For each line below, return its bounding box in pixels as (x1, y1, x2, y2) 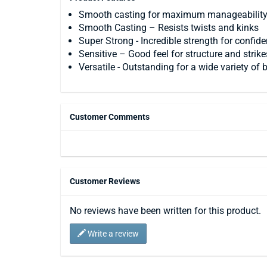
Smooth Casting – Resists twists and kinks (79, 22, 259, 33)
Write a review (86, 229, 139, 238)
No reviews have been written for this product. (70, 205, 261, 216)
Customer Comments (70, 112, 150, 122)
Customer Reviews (70, 176, 140, 186)
